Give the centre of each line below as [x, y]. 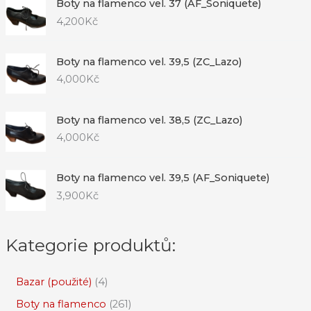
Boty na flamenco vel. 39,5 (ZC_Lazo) [149, 61]
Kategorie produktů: [90, 245]
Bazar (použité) [53, 282]
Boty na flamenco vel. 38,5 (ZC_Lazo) [149, 120]
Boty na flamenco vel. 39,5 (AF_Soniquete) [163, 178]
